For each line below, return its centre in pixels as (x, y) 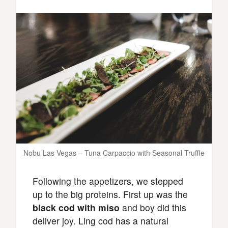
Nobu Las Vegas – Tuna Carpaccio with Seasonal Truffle (114, 152)
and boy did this (154, 207)
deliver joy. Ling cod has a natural (101, 220)
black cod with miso (77, 207)
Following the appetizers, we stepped (108, 181)
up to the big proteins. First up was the (110, 194)
